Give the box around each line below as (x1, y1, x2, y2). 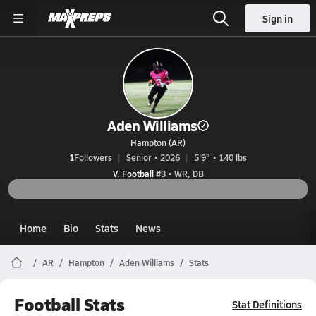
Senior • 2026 (126, 152, 180, 163)
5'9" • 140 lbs (194, 152, 247, 163)
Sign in (262, 11, 293, 25)
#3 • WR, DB (153, 168, 204, 179)
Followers (74, 152, 112, 163)
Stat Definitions (232, 297, 302, 311)
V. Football (112, 168, 154, 179)
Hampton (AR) (130, 137, 186, 148)
